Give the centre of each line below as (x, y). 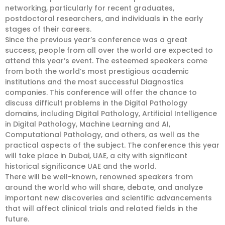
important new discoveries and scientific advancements (108, 198)
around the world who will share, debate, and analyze (104, 187)
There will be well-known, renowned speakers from (99, 177)
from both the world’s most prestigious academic (97, 71)
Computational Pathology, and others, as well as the (102, 135)
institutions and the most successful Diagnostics (94, 82)
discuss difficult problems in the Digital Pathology (96, 103)
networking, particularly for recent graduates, (90, 8)
